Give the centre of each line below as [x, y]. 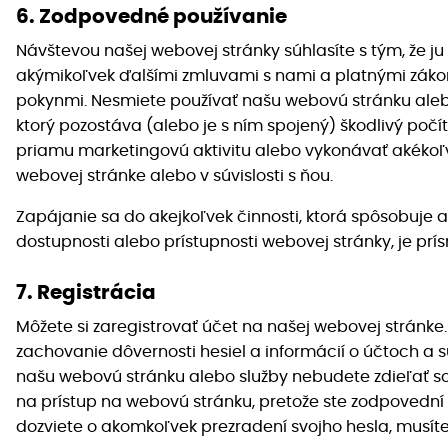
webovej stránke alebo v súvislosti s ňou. [174, 176]
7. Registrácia [86, 293]
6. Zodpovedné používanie [151, 17]
